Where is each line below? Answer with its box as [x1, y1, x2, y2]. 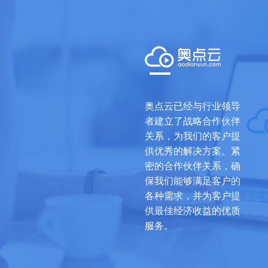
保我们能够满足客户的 [144, 176, 240, 186]
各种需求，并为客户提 [144, 191, 240, 201]
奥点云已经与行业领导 [144, 101, 240, 111]
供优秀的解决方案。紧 [144, 146, 240, 156]
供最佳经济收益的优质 [144, 206, 240, 216]
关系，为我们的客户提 [144, 131, 240, 141]
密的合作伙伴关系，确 [144, 161, 240, 171]
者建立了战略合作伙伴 [144, 116, 240, 126]
